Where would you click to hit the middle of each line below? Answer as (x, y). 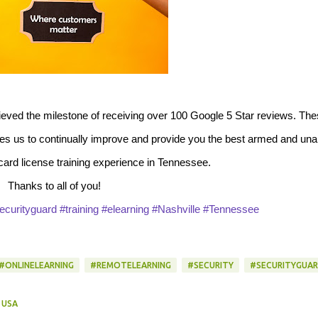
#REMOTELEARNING (130, 265)
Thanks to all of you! (54, 186)
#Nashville (176, 209)
